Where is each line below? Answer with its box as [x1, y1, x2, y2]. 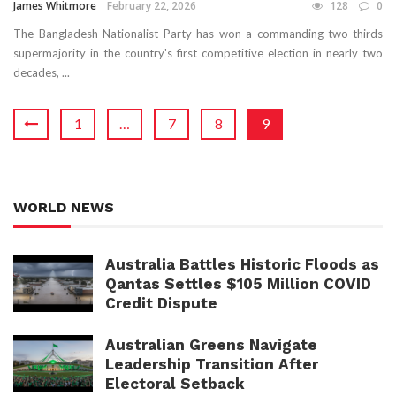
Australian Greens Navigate [105, 336, 317, 354]
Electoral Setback [105, 375, 245, 393]
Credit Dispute [105, 294, 217, 313]
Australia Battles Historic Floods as [105, 255, 379, 274]
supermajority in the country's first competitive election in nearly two [13, 46, 383, 61]
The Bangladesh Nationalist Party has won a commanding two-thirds [13, 27, 383, 42]
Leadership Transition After [105, 355, 318, 374]
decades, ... [13, 65, 70, 80]
